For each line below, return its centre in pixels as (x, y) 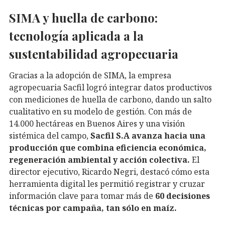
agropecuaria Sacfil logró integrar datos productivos (110, 87)
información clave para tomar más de (81, 196)
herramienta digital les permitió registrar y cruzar (107, 184)
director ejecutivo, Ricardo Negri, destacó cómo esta (109, 172)
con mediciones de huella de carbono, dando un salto (110, 99)
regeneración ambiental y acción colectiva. (100, 159)
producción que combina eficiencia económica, (108, 147)
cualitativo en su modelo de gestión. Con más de (100, 111)
